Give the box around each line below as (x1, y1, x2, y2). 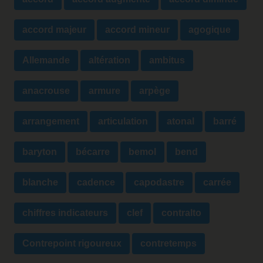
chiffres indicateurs (22, 208, 108, 218)
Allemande (22, 55, 70, 66)
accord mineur (105, 25, 170, 35)
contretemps (140, 238, 197, 249)
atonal (167, 116, 194, 127)
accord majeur (22, 25, 86, 35)
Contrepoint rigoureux (22, 238, 122, 249)
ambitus (149, 55, 185, 66)
